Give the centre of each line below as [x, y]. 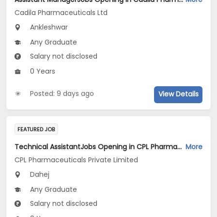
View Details [178, 94]
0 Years [42, 71]
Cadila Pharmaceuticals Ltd [61, 13]
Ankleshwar [48, 27]
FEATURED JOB [36, 129]
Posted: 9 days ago [62, 94]
